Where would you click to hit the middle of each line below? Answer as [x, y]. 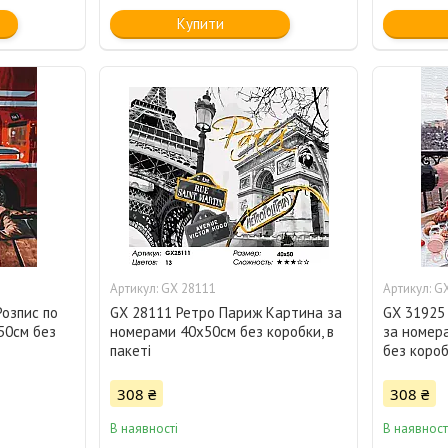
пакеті [131, 351]
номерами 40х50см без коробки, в [222, 332]
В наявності [144, 429]
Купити [200, 24]
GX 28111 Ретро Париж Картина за [226, 313]
